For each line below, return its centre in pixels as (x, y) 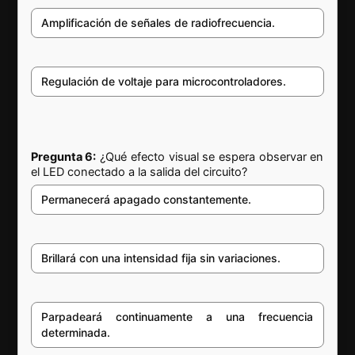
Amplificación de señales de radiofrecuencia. (158, 22)
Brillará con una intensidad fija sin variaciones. (161, 258)
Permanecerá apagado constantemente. (147, 200)
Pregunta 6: (64, 157)
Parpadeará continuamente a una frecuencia (177, 317)
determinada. (76, 333)
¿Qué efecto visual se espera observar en (210, 157)
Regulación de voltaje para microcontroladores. (164, 81)
